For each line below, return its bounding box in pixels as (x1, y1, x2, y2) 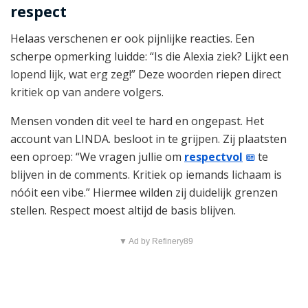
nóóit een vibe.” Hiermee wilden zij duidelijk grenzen (10, 185, 278, 201)
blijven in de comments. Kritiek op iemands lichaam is (10, 167, 282, 183)
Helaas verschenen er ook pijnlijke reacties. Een (10, 31, 254, 47)
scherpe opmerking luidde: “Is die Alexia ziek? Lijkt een (10, 49, 289, 65)
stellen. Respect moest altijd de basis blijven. (10, 203, 236, 219)
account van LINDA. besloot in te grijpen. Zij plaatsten (10, 131, 287, 147)
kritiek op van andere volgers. (10, 85, 164, 100)
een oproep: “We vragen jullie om (10, 149, 184, 165)
